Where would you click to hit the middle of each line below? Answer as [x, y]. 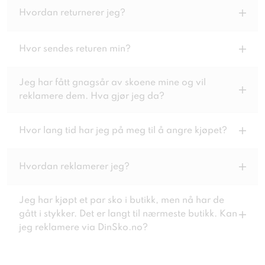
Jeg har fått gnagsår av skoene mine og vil [112, 83]
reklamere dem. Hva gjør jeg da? [92, 96]
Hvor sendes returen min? [75, 49]
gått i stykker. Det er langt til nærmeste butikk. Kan [128, 214]
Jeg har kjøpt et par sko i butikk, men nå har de [122, 201]
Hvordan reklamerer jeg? [74, 167]
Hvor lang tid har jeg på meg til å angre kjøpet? [123, 130]
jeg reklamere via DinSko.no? [83, 228]
